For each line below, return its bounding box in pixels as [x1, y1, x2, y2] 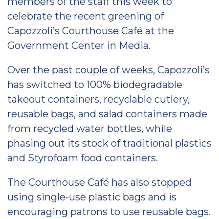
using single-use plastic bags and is [7, 191, 176, 203]
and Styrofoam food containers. [7, 152, 158, 164]
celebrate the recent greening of [7, 10, 164, 22]
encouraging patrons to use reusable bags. [7, 206, 211, 218]
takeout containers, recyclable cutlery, [7, 93, 190, 105]
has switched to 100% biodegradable [7, 79, 182, 90]
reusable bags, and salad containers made [7, 108, 207, 120]
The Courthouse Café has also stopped [7, 176, 192, 188]
